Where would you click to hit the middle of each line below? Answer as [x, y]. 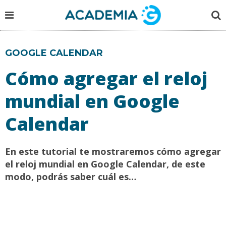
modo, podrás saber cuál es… [71, 177]
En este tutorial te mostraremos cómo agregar [113, 151]
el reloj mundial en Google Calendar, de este [105, 164]
